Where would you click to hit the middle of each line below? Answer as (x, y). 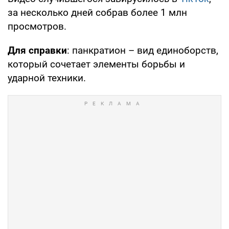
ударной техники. (47, 78)
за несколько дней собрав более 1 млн (97, 12)
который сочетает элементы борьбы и (96, 64)
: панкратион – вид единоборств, (143, 50)
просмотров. (37, 26)
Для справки (37, 50)
